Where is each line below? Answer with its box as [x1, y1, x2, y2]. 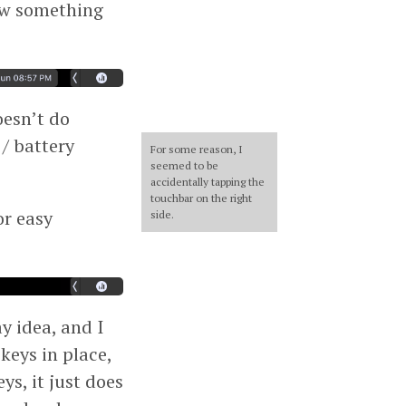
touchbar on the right [150, 190, 252, 205]
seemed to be [150, 158, 218, 172]
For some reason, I [150, 141, 243, 156]
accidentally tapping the [150, 174, 265, 188]
